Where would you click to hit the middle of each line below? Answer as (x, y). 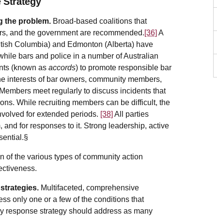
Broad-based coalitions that (99, 21)
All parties (131, 114)
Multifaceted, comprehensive (90, 188)
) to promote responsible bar (124, 68)
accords (62, 68)
